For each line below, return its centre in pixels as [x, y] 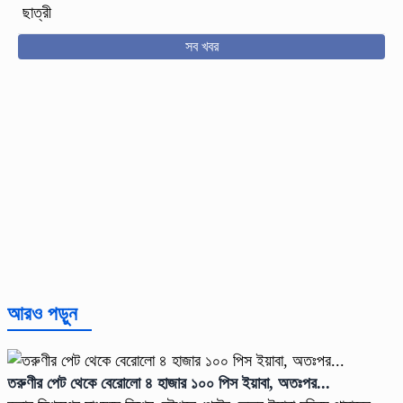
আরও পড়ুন [42, 314]
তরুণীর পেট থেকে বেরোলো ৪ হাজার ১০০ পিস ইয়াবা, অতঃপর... [169, 384]
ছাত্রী [37, 13]
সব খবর [201, 47]
